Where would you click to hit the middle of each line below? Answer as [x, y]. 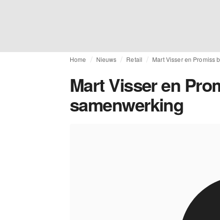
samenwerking [127, 104]
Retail [135, 59]
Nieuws [106, 59]
